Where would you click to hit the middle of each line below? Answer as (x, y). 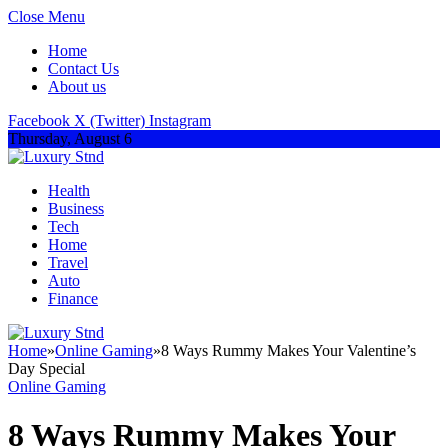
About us (77, 86)
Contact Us (83, 68)
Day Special (46, 368)
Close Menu (46, 16)
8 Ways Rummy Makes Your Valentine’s (288, 350)
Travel (68, 262)
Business (76, 208)
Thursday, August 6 (70, 138)
